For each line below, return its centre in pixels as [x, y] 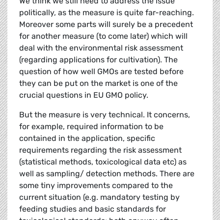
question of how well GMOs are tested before [101, 72]
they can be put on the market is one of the [98, 83]
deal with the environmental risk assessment [101, 48]
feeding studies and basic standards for [93, 209]
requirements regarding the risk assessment [100, 150]
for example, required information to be [91, 127]
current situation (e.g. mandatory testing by [99, 197]
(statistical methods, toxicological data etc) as [103, 162]
